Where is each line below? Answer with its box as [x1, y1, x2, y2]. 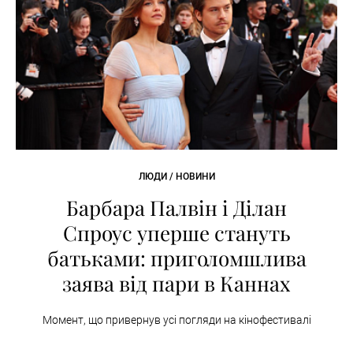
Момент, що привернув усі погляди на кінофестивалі [42, 313, 311, 326]
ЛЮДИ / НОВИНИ [138, 170, 215, 182]
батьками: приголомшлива [46, 243, 307, 272]
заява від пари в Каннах [62, 269, 291, 297]
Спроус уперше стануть [62, 218, 291, 247]
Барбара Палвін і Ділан [66, 193, 287, 221]
